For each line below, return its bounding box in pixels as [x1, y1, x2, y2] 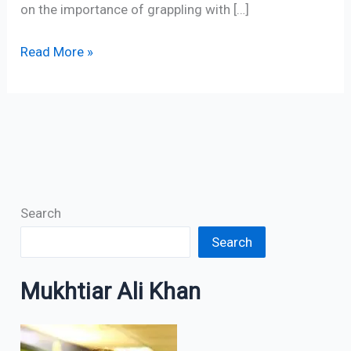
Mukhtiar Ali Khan [20, 277, 201, 305]
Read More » [20, 43, 94, 60]
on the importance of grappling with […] [20, 2, 250, 18]
